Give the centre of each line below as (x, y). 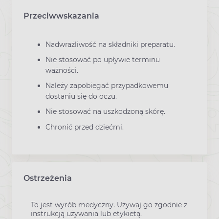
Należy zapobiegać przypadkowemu (107, 86)
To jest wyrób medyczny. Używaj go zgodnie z (109, 205)
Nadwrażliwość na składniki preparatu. (110, 44)
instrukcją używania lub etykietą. (86, 213)
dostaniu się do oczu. (81, 97)
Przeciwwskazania (61, 16)
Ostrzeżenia (48, 178)
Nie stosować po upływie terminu (103, 59)
